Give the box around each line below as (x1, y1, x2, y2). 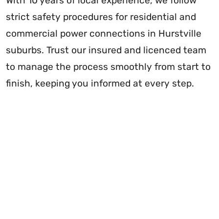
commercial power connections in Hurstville (6, 27, 201, 39)
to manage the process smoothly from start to (6, 61, 211, 72)
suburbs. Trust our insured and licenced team (6, 44, 206, 56)
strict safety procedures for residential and (6, 11, 196, 22)
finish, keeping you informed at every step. (6, 77, 194, 89)
